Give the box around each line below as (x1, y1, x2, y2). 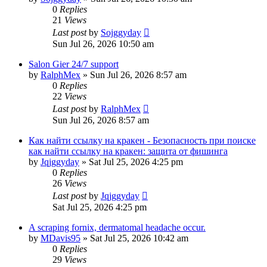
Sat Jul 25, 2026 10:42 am (90, 232, 188, 243)
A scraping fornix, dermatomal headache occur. (29, 222, 206, 232)
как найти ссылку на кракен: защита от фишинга (29, 145, 228, 156)
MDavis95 (41, 232, 80, 243)
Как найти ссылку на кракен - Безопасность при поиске (29, 135, 256, 145)
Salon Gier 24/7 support (29, 58, 119, 69)
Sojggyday (101, 27, 141, 38)
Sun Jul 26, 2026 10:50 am (52, 38, 154, 49)
